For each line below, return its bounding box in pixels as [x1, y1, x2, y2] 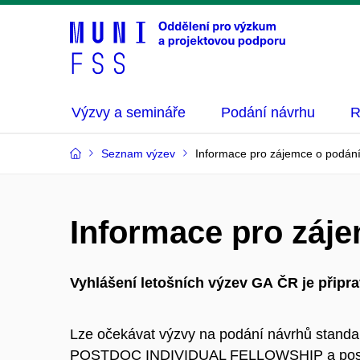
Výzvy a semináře [72, 104, 186, 121]
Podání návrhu [221, 104, 315, 121]
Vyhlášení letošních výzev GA [70, 275, 273, 291]
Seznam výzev [101, 147, 175, 160]
